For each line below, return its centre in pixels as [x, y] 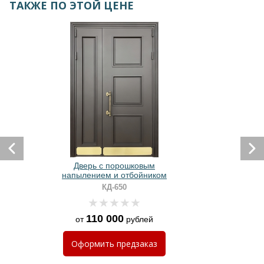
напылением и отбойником [114, 175]
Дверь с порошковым [114, 165]
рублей [138, 219]
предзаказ [137, 243]
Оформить [94, 243]
